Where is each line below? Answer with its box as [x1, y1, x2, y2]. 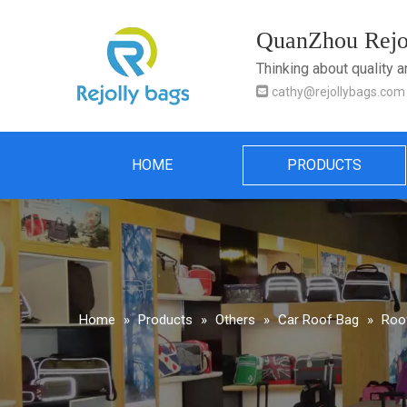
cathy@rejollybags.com [272, 84, 405, 99]
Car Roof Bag [278, 312, 359, 328]
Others [215, 312, 255, 328]
